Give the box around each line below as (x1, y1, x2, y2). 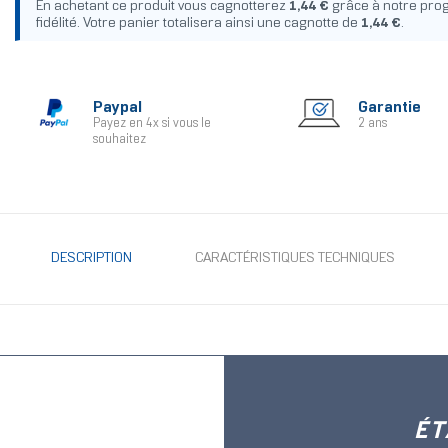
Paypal (92, 100, 142, 116)
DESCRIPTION (50, 252, 132, 266)
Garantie (357, 100, 421, 116)
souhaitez (92, 134, 146, 147)
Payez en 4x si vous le (92, 118, 211, 131)
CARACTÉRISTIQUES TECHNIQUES (194, 252, 395, 266)
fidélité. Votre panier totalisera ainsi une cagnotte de (35, 17, 361, 31)
